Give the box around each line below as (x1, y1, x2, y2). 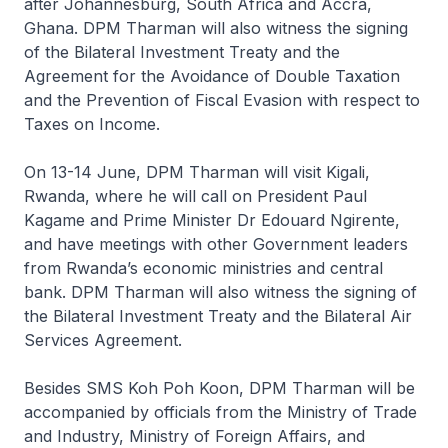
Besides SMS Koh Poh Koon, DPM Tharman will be (24, 378, 415, 398)
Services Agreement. (24, 330, 187, 350)
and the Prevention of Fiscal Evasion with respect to (24, 90, 420, 110)
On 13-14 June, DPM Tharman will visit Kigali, (24, 162, 370, 182)
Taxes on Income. (24, 114, 165, 134)
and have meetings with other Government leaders (24, 234, 408, 254)
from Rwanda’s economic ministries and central (24, 258, 383, 278)
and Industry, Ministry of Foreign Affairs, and (24, 426, 365, 446)
